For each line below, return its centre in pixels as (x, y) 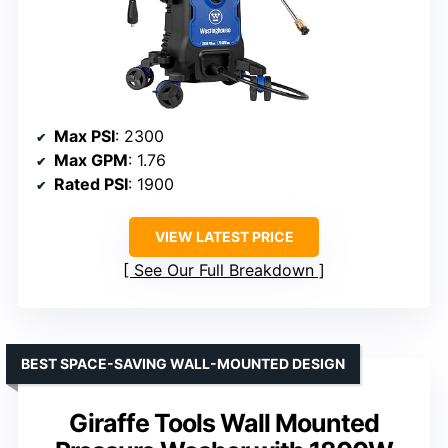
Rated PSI (91, 184)
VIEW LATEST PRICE (224, 237)
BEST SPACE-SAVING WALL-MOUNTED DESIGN (183, 364)
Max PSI (84, 136)
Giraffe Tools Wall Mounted (224, 423)
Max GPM (91, 160)
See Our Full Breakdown (224, 270)
